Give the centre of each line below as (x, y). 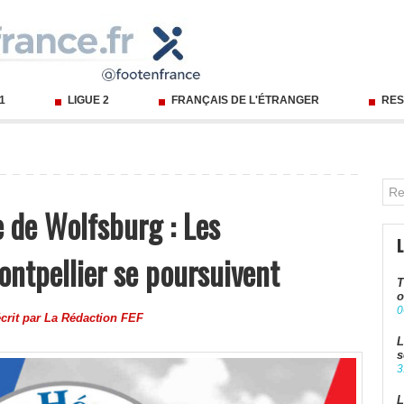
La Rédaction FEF (94, 318)
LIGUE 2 (88, 101)
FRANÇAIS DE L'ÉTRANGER (245, 101)
